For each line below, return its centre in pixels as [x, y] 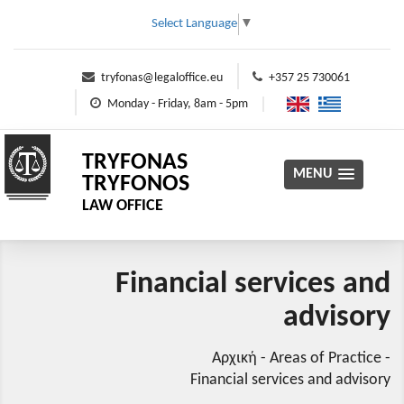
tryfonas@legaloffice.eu [161, 78]
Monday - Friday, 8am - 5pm [178, 104]
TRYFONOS [136, 184]
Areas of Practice [326, 358]
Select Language [194, 24]
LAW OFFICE [123, 206]
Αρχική [234, 358]
